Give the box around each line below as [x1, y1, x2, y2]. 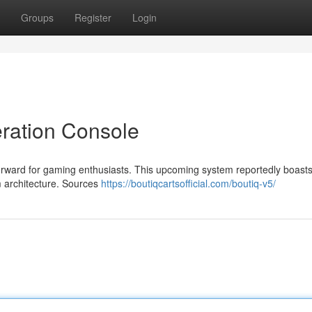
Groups [21, 10, 54, 24]
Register [75, 10, 111, 24]
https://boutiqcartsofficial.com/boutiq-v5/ [101, 176, 276, 190]
